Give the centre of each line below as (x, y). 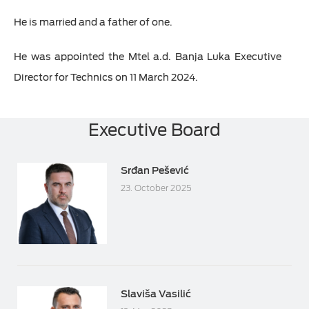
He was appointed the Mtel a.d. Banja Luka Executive (148, 57)
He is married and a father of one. (95, 22)
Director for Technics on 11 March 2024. (108, 78)
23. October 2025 (156, 188)
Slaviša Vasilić (156, 293)
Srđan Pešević (155, 171)
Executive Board (154, 130)
